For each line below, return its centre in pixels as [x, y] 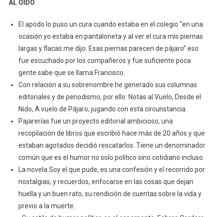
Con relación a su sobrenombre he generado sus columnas [108, 85]
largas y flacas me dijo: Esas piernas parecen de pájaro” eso [108, 49]
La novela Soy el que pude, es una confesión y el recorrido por [111, 170]
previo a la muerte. [46, 206]
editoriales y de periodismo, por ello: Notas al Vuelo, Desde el [109, 97]
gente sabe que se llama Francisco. [71, 73]
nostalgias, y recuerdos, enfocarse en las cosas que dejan [106, 182]
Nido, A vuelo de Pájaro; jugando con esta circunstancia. [102, 109]
